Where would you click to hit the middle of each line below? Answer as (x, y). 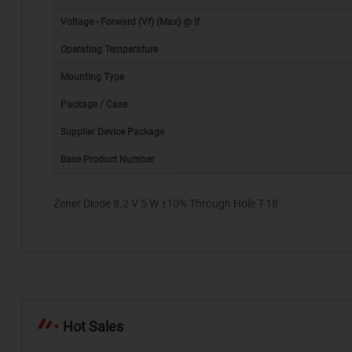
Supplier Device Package (112, 132)
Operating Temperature (109, 50)
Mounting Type (92, 77)
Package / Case (93, 105)
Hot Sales (106, 327)
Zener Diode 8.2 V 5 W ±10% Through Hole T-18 (165, 204)
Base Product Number (107, 160)
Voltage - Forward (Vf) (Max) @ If (130, 22)
